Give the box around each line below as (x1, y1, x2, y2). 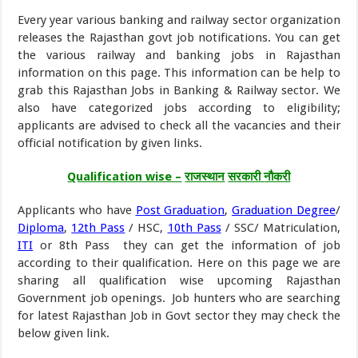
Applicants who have (18, 203, 136, 217)
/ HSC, (125, 221, 168, 235)
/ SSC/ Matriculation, (221, 221, 340, 235)
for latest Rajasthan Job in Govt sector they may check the (18, 308, 340, 323)
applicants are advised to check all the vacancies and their (18, 118, 340, 133)
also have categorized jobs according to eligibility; (18, 101, 340, 115)
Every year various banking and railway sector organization (18, 13, 340, 27)
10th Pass (167, 221, 221, 235)
